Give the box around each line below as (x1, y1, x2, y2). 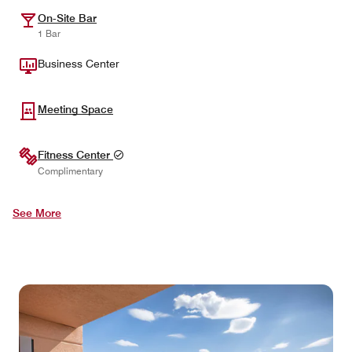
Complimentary (38, 165, 103, 178)
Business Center (38, 57, 119, 70)
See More (13, 206, 61, 219)
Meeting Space (38, 102, 113, 115)
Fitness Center (38, 148, 113, 161)
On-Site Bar (38, 11, 97, 24)
